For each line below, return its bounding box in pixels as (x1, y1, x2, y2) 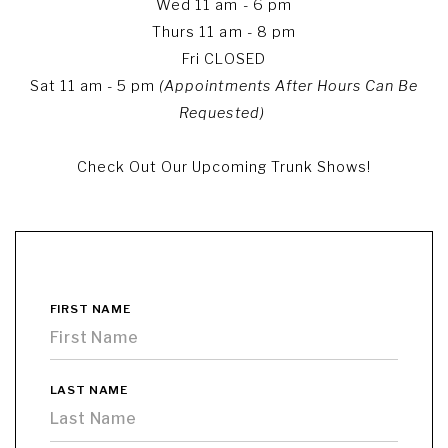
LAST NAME (49, 382, 129, 397)
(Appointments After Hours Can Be (159, 77, 419, 96)
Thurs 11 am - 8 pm (152, 23, 296, 42)
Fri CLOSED (182, 50, 266, 69)
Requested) (179, 104, 265, 123)
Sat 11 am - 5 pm (29, 77, 160, 96)
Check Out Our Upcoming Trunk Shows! (76, 158, 372, 177)
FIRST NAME (49, 301, 131, 316)
